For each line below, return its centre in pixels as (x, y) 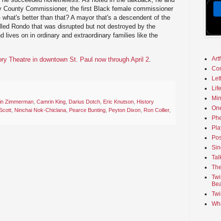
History (145, 102)
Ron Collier (156, 110)
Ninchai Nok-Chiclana (40, 110)
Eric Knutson (118, 102)
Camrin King (51, 102)
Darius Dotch (84, 102)
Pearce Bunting (87, 110)
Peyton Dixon (125, 110)
